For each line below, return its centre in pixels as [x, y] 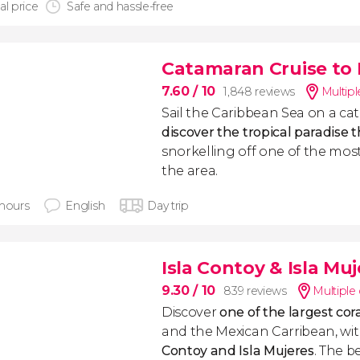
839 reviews [255, 291]
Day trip [168, 206]
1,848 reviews [259, 92]
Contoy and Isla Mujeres [238, 351]
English [85, 206]
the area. [190, 171]
